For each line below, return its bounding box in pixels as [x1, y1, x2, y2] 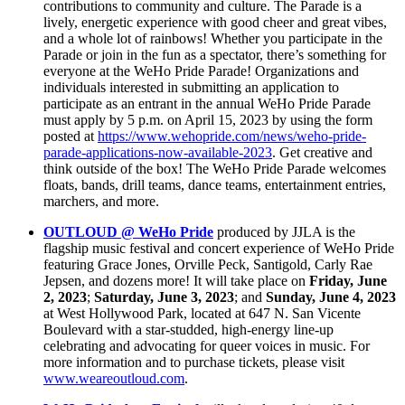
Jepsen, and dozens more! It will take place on [43, 273, 309, 289]
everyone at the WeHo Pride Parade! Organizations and [43, 63, 359, 80]
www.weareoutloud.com [43, 371, 184, 387]
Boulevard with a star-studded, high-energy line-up [43, 322, 334, 338]
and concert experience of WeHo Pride [174, 240, 394, 257]
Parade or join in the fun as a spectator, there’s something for [43, 47, 386, 63]
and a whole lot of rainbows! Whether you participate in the [43, 31, 382, 47]
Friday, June [309, 273, 387, 289]
